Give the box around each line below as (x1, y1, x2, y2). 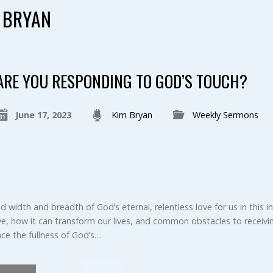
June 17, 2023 (15, 109, 71, 121)
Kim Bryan (111, 109, 152, 121)
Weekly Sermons (192, 109, 258, 121)
